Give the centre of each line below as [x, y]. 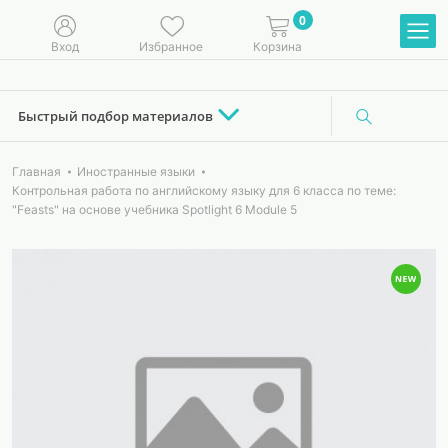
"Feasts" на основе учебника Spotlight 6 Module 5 [154, 209]
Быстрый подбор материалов [115, 115]
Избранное [171, 46]
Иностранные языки [136, 171]
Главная [36, 171]
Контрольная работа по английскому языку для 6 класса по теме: [204, 190]
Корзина [277, 46]
